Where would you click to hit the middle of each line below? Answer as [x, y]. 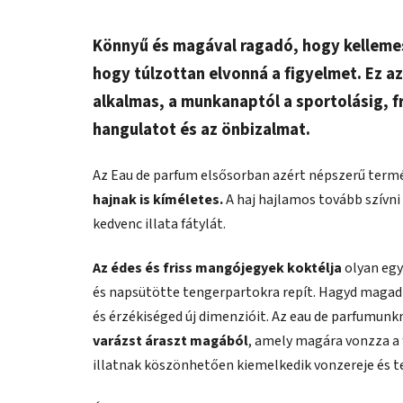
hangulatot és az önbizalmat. [201, 129]
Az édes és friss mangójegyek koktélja [217, 268]
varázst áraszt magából [170, 340]
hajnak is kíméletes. [158, 199]
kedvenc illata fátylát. [159, 224]
